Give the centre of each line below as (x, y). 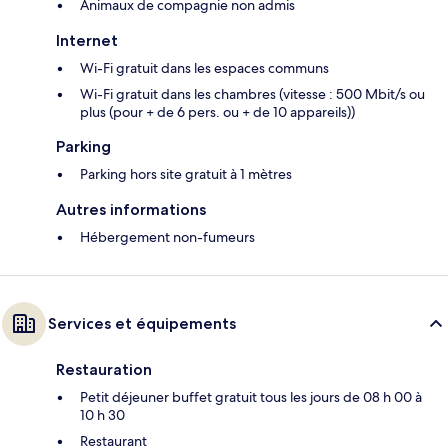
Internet (87, 41)
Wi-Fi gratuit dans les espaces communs (204, 68)
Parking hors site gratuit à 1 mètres (186, 174)
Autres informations (131, 210)
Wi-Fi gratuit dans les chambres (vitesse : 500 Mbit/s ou (252, 94)
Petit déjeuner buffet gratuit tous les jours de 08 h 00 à (251, 397)
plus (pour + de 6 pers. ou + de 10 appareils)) (217, 112)
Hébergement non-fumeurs (167, 237)
